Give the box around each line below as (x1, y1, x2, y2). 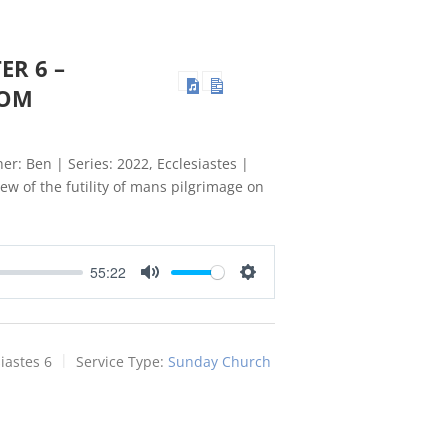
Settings (247, 282, 299, 302)
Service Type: (76, 351, 164, 371)
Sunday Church (168, 351, 271, 371)
